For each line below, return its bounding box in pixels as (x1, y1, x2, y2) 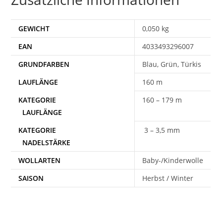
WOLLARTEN (18, 155, 61, 165)
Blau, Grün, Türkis (142, 59, 202, 69)
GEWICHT (18, 23, 50, 33)
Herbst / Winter (142, 173, 194, 183)
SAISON (18, 173, 44, 183)
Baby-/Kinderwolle (142, 155, 204, 165)
